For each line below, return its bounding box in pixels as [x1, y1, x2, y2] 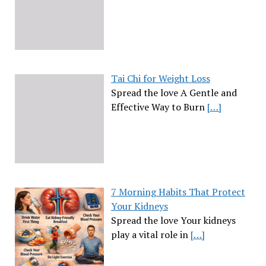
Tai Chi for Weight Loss [110, 71, 210, 85]
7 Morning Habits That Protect [110, 185, 245, 198]
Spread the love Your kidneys [110, 213, 236, 227]
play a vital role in [110, 227, 191, 241]
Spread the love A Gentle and [110, 85, 237, 99]
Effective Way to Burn [110, 100, 207, 113]
